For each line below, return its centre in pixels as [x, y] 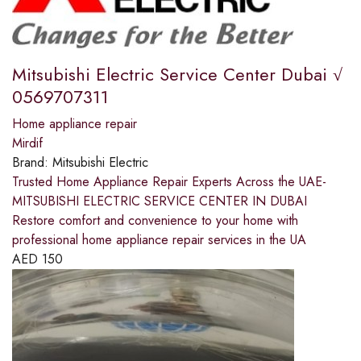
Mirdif [27, 143]
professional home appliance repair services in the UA [159, 240]
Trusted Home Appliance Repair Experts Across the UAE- [169, 182]
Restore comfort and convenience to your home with [155, 221]
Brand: [32, 163]
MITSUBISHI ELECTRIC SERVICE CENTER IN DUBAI [160, 201]
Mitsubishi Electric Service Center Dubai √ [177, 75]
